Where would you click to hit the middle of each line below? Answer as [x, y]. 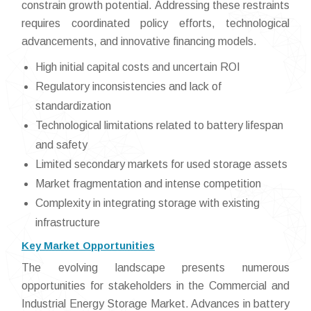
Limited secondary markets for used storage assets [161, 165]
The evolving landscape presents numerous [155, 268]
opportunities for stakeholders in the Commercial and [155, 286]
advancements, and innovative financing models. [139, 42]
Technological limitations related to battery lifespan [159, 126]
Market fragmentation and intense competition [148, 184]
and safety [61, 145]
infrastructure [68, 223]
